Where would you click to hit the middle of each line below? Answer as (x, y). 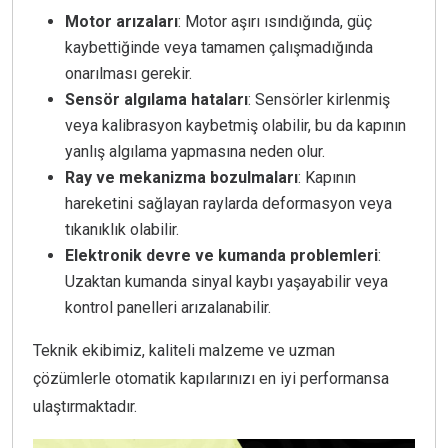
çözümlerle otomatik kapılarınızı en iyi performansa (211, 379)
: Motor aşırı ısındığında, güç (275, 22)
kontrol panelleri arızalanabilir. (168, 308)
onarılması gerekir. (128, 74)
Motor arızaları (121, 22)
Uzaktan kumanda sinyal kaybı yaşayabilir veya (226, 282)
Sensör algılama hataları (156, 100)
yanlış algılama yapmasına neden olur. (195, 152)
